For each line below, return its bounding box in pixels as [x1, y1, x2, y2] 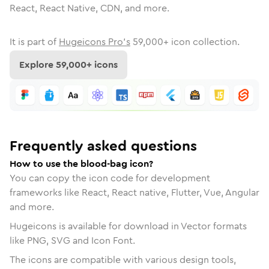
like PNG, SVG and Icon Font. [10, 233, 135, 247]
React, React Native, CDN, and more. [10, 1, 169, 15]
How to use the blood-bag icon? [10, 156, 153, 171]
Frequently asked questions [10, 135, 197, 156]
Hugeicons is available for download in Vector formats [10, 219, 247, 233]
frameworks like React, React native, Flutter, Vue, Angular [10, 185, 259, 199]
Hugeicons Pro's [59, 35, 130, 49]
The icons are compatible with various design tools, [10, 252, 236, 267]
